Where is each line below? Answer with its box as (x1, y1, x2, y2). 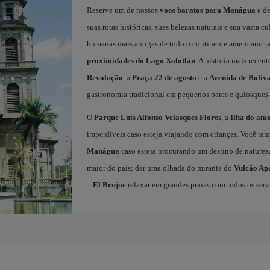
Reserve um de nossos (86, 5, 160, 14)
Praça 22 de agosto (131, 72, 196, 82)
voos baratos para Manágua (159, 5, 256, 14)
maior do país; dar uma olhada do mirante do (86, 163, 234, 172)
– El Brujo (86, 180, 122, 189)
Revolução (86, 72, 123, 82)
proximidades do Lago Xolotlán (86, 55, 195, 65)
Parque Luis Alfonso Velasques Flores (93, 112, 221, 122)
